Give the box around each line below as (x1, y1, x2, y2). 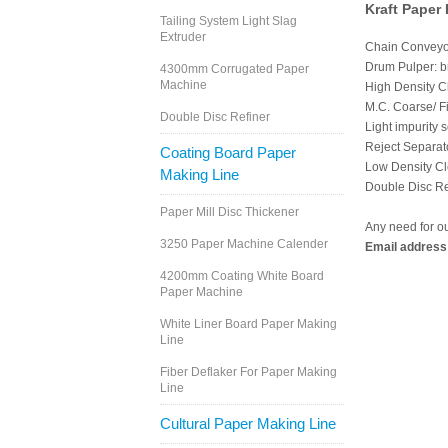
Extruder (160, 30, 206, 45)
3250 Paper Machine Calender (160, 237, 328, 252)
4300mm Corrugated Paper (160, 62, 309, 77)
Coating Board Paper (160, 144, 296, 162)
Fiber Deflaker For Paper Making (160, 365, 337, 380)
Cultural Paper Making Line (160, 415, 336, 433)
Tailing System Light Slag (160, 14, 297, 29)
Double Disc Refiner (160, 110, 270, 125)
